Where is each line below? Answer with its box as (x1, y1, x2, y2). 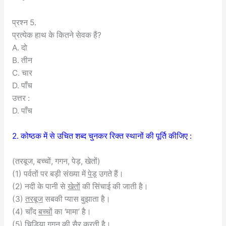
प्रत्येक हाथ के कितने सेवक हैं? (12, 30, 101, 40)
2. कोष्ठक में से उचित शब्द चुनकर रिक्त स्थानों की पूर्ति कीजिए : (12, 131, 192, 141)
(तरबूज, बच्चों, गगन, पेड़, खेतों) (12, 156, 100, 166)
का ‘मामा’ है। (52, 206, 91, 216)
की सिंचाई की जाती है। (80, 181, 148, 191)
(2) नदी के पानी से (12, 181, 68, 191)
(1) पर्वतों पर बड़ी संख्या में (12, 168, 88, 179)
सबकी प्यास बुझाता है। (42, 194, 110, 204)
